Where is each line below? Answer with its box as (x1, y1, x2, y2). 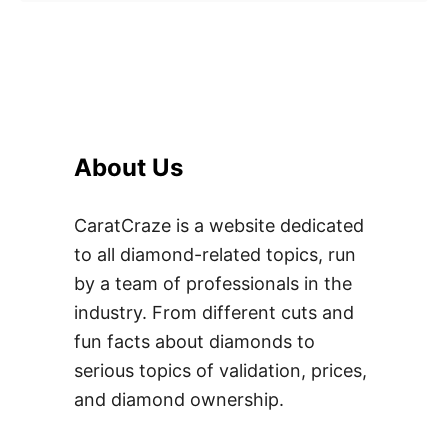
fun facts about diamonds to (74, 330, 315, 352)
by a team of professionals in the (74, 272, 352, 294)
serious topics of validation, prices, (74, 359, 367, 381)
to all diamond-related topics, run (74, 243, 356, 265)
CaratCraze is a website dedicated (74, 214, 364, 236)
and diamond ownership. (74, 388, 284, 410)
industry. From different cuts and (74, 301, 354, 323)
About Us (74, 152, 183, 182)
